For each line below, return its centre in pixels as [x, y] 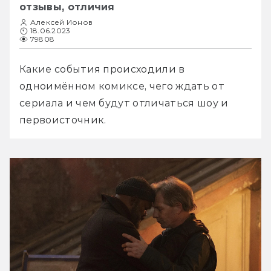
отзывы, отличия [67, 7]
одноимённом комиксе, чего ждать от [122, 87]
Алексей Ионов [62, 22]
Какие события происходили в [102, 70]
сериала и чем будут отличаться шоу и [124, 103]
